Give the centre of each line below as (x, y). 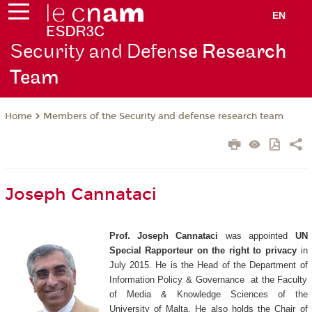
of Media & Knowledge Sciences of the (208, 295)
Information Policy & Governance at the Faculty (208, 280)
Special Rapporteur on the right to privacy (203, 251)
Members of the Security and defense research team (163, 117)
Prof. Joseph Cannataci (167, 236)
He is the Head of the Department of (229, 265)
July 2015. (130, 265)
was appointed (260, 236)
